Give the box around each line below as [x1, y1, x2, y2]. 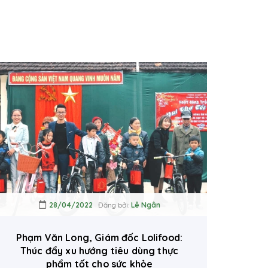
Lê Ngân [130, 200, 160, 210]
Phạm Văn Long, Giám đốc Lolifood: [16, 232, 183, 244]
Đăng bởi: [92, 200, 131, 210]
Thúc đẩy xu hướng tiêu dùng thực [20, 245, 179, 257]
